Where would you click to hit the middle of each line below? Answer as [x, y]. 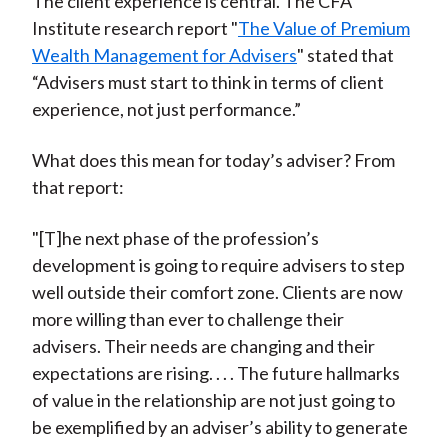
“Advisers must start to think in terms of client [207, 82]
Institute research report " [134, 28]
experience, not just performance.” [166, 109]
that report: [77, 187]
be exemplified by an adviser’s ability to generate [219, 427]
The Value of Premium [323, 28]
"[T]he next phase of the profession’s [175, 238]
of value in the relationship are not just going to [213, 400]
